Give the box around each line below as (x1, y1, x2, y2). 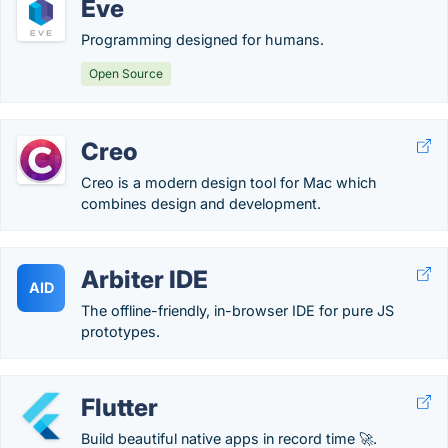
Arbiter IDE (81, 265, 208, 294)
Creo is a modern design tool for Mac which (81, 174, 377, 191)
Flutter (81, 393, 158, 422)
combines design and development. (81, 195, 321, 212)
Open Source (89, 66, 163, 81)
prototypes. (81, 323, 160, 340)
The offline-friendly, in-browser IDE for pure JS (81, 302, 394, 319)
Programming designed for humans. (81, 31, 324, 48)
